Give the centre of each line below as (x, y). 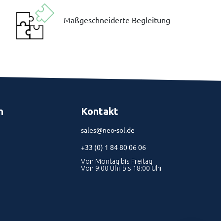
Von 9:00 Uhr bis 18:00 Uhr (121, 168)
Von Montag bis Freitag (116, 161)
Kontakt (99, 111)
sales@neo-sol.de (108, 130)
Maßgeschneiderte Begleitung (117, 20)
